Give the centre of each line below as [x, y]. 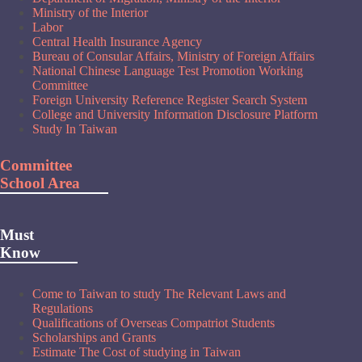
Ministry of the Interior [90, 13]
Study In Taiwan [75, 129]
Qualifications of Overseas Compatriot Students [154, 322]
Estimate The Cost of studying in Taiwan [137, 351]
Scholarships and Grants [94, 337]
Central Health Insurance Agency [117, 42]
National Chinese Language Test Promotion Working [168, 71]
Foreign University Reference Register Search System [170, 100]
